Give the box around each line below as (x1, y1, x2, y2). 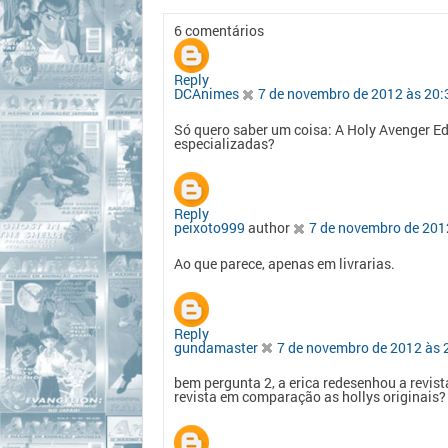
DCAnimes (174, 84, 239, 103)
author (248, 217, 290, 237)
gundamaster (174, 337, 258, 357)
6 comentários (174, 21, 264, 40)
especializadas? (174, 133, 275, 153)
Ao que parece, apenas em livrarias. (174, 253, 395, 273)
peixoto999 (174, 217, 245, 237)
